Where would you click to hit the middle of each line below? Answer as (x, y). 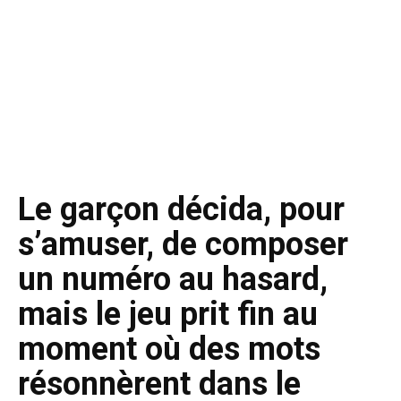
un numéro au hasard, (173, 279)
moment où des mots (169, 349)
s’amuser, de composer (183, 244)
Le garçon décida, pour (181, 209)
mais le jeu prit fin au (168, 314)
